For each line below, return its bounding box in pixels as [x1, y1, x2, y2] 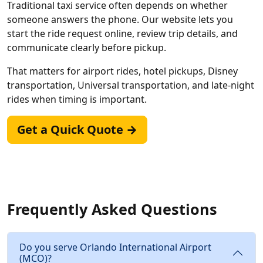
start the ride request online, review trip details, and [7, 26, 238, 40]
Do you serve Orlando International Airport [19, 240, 211, 254]
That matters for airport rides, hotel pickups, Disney [7, 64, 238, 77]
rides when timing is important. [7, 92, 147, 106]
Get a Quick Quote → [17, 121, 137, 137]
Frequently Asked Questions [7, 198, 217, 219]
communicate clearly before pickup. [7, 41, 166, 54]
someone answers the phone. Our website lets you [7, 12, 233, 26]
